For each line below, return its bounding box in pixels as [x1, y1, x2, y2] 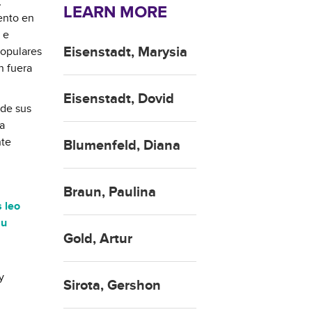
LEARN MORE [63, 1, 167, 22]
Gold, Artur [63, 230, 132, 247]
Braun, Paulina [63, 183, 156, 201]
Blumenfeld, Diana [63, 136, 180, 154]
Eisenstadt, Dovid [63, 90, 174, 107]
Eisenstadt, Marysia [63, 43, 187, 61]
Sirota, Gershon [63, 276, 161, 294]
